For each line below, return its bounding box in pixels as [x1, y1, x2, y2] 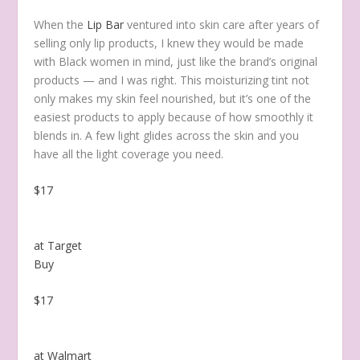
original [280, 54, 318, 70]
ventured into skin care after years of [127, 17, 320, 33]
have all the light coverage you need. [34, 146, 224, 162]
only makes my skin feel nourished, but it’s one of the [34, 91, 312, 107]
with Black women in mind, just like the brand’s [34, 54, 277, 70]
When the [34, 17, 88, 33]
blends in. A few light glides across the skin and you [34, 128, 300, 144]
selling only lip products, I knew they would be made [34, 35, 305, 51]
